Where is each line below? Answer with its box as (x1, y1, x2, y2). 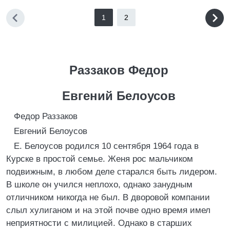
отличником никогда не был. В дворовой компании (6, 193, 210, 202)
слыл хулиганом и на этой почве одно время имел (6, 205, 210, 215)
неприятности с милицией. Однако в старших (6, 218, 192, 228)
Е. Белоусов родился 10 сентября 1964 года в (14, 141, 199, 151)
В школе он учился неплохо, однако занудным (6, 180, 193, 189)
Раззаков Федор (69, 63, 168, 77)
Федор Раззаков (14, 111, 78, 121)
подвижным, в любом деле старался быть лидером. (6, 167, 217, 177)
